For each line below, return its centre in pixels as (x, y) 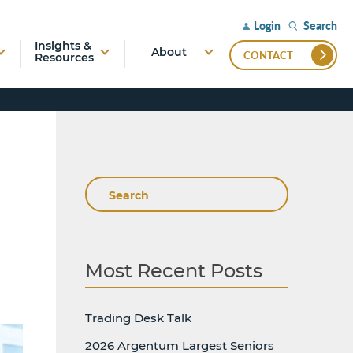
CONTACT (268, 55)
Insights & (63, 46)
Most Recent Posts (174, 270)
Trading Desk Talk (138, 318)
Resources (64, 58)
